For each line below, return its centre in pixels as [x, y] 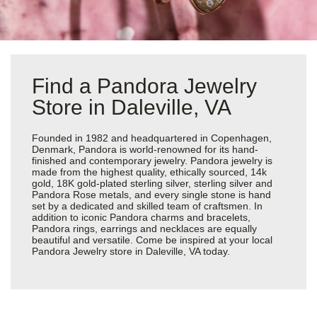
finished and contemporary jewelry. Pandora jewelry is [152, 160]
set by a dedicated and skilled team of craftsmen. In [147, 206]
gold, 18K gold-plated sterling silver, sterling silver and [152, 183]
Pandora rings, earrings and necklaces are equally [144, 228]
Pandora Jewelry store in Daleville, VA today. [131, 251]
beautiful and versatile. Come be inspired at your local [152, 240]
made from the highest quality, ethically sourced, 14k [149, 172]
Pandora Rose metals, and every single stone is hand [151, 194]
